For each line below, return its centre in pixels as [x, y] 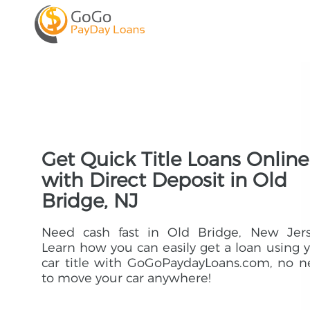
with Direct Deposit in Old [164, 180]
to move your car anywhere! [126, 278]
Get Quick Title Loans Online [175, 159]
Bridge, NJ [90, 201]
